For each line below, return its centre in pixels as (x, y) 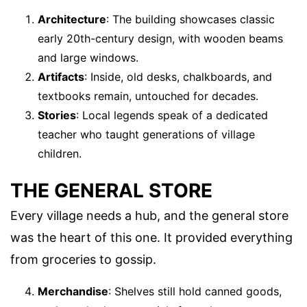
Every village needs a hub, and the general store (149, 215)
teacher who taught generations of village (146, 135)
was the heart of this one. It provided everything (151, 237)
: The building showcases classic (191, 20)
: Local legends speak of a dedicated (172, 115)
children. (60, 154)
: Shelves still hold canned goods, (195, 291)
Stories (57, 115)
